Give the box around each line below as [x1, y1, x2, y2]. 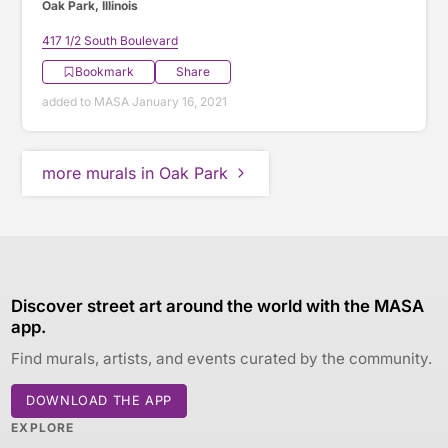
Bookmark [75, 63, 135, 79]
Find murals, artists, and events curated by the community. [11, 348, 433, 368]
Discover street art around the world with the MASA [11, 295, 425, 316]
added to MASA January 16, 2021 [42, 93, 228, 109]
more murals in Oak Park [42, 162, 229, 183]
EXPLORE [11, 419, 75, 435]
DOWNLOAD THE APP [26, 392, 172, 408]
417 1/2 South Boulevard [42, 32, 179, 48]
